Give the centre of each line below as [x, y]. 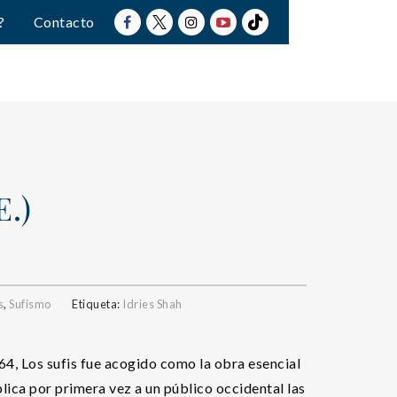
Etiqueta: [97, 304]
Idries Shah [152, 304]
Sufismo [30, 304]
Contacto [64, 22]
